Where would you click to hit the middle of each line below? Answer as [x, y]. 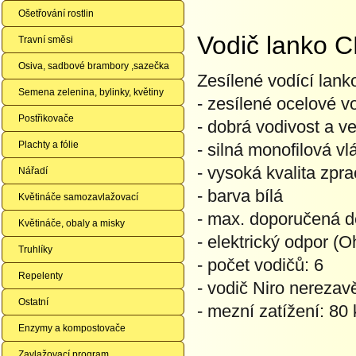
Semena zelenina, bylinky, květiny [91, 92]
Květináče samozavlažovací [78, 197]
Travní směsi [46, 40]
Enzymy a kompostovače [72, 328]
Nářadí [33, 171]
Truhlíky [35, 250]
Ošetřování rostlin [56, 14]
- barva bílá [240, 196]
